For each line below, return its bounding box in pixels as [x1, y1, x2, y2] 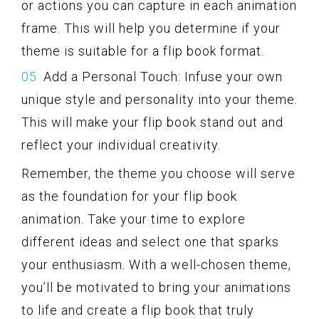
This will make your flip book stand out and [21, 114, 283, 130]
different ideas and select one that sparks [21, 234, 279, 249]
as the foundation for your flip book [21, 188, 237, 204]
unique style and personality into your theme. [21, 91, 298, 107]
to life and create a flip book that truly [21, 302, 254, 318]
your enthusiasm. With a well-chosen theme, [21, 256, 291, 272]
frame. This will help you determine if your [21, 20, 281, 36]
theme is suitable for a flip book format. [21, 43, 264, 58]
